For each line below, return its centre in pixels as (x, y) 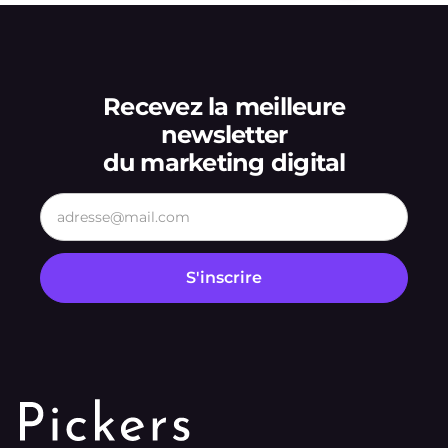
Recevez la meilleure (224, 107)
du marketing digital (224, 163)
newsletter (224, 135)
